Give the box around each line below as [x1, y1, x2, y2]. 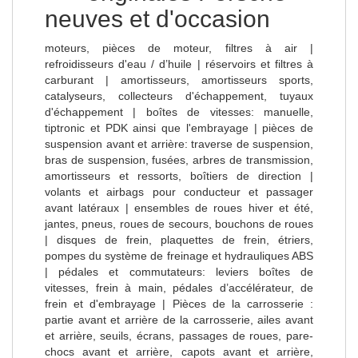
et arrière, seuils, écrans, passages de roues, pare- [45, 328, 313, 342]
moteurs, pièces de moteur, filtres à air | [45, 41, 313, 54]
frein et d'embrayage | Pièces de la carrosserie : [45, 296, 313, 310]
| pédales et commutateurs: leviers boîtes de [45, 265, 313, 278]
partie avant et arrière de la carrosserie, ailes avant [45, 312, 313, 326]
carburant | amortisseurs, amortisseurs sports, [45, 73, 313, 86]
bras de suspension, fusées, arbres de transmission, [45, 153, 313, 166]
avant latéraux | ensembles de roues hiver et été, [45, 201, 313, 214]
